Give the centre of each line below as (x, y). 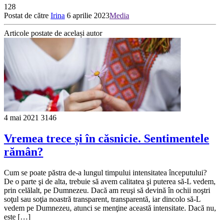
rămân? (24, 151)
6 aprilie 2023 (88, 15)
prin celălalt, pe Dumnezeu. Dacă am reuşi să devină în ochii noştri (107, 190)
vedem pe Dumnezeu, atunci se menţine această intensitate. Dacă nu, (110, 208)
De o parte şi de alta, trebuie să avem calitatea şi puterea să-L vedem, (110, 181)
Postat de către (27, 15)
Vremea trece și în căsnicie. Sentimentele (107, 138)
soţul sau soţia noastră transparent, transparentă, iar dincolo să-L (102, 199)
